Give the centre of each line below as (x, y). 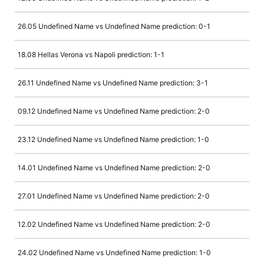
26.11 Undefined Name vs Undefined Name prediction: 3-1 (113, 83)
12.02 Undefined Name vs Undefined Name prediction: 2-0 (114, 225)
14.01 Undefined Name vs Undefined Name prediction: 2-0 (114, 168)
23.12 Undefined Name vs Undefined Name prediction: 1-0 (113, 140)
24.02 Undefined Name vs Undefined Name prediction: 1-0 (114, 253)
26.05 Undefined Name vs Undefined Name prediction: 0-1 (114, 27)
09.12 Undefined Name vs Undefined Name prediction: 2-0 (114, 111)
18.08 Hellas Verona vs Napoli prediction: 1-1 (91, 55)
